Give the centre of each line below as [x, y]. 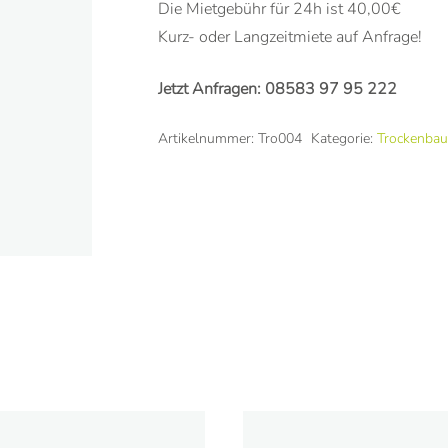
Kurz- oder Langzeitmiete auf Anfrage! [290, 36]
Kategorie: [343, 137]
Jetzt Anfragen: [211, 88]
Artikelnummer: [208, 137]
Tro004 [280, 137]
